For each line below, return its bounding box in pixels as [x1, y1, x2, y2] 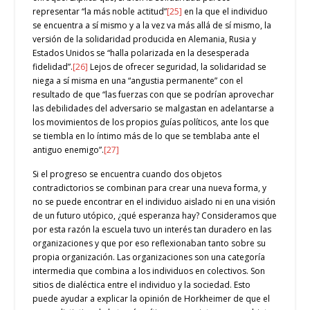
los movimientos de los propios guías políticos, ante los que [33, 116, 270, 128]
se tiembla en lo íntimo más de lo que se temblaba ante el [33, 129, 260, 142]
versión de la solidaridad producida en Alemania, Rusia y [33, 33, 257, 45]
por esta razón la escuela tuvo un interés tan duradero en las [33, 224, 272, 236]
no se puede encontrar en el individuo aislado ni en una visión [33, 196, 276, 208]
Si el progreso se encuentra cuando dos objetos [33, 168, 222, 181]
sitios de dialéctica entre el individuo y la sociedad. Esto [33, 279, 251, 291]
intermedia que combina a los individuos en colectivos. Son [33, 265, 266, 277]
